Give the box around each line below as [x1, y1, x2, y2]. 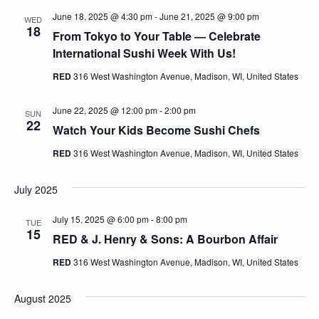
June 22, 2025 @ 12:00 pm [52, 104, 157, 116]
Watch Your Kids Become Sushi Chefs [52, 122, 260, 138]
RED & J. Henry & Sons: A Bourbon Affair [52, 231, 278, 247]
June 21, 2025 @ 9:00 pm [159, 10, 259, 22]
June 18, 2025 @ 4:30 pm [52, 10, 152, 22]
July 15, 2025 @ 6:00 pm [52, 213, 149, 225]
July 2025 [14, 182, 58, 197]
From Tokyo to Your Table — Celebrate [52, 28, 261, 44]
